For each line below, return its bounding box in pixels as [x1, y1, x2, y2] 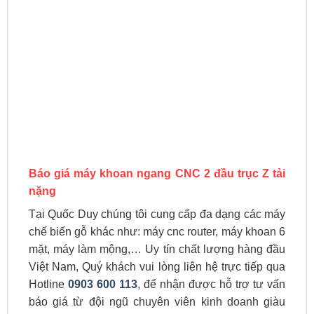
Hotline [28, 278, 68, 291]
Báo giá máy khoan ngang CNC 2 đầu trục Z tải [28, 168, 286, 180]
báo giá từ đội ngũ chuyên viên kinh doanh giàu [28, 296, 286, 308]
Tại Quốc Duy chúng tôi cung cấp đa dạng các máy [28, 208, 286, 221]
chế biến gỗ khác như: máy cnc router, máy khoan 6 [28, 226, 286, 238]
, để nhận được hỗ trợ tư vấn [137, 278, 286, 291]
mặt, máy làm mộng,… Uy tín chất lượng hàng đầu [28, 243, 286, 256]
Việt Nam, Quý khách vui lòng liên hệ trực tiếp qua [28, 261, 286, 273]
